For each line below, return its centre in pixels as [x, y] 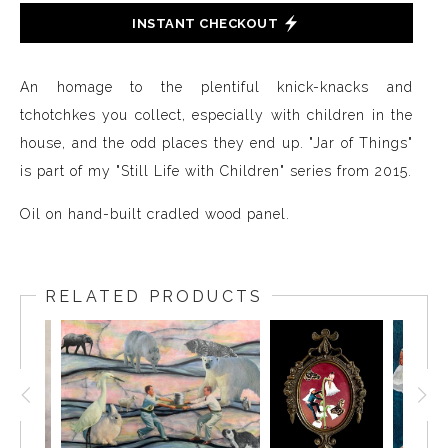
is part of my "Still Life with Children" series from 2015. [216, 171]
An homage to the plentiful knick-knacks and [216, 87]
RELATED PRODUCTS [154, 296]
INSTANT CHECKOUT [205, 23]
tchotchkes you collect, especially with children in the [216, 115]
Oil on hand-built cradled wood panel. [155, 214]
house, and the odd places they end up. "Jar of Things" [216, 143]
